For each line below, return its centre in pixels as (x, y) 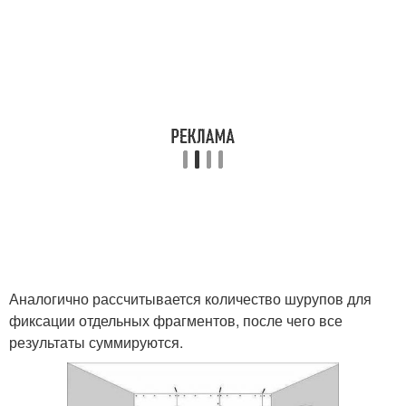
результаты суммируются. (96, 343)
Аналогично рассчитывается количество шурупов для (190, 299)
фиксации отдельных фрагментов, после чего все (176, 321)
